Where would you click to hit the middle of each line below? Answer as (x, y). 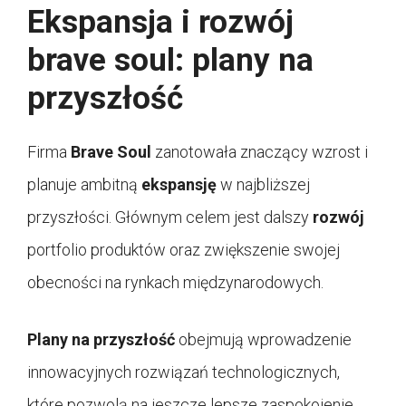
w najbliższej (263, 185)
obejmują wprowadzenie (263, 340)
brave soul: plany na (170, 61)
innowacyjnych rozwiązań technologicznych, (184, 372)
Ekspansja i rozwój (160, 23)
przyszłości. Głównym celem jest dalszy (170, 217)
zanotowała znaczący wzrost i (260, 152)
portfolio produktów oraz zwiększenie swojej (184, 250)
